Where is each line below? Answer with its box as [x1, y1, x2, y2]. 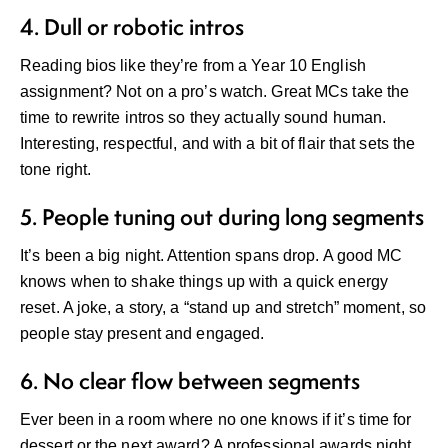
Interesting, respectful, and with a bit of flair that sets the [20, 135, 416, 153]
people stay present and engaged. [20, 325, 265, 343]
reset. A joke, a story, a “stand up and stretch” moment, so [20, 299, 426, 317]
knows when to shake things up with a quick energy [20, 273, 388, 291]
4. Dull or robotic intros [20, 12, 244, 43]
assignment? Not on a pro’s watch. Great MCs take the [20, 83, 410, 101]
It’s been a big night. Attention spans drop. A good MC [20, 247, 403, 265]
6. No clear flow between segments [20, 366, 360, 397]
